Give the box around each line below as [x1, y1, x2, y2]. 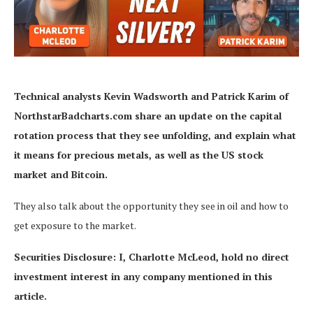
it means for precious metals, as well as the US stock [14, 147, 263, 161]
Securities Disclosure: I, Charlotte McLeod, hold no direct [14, 249, 289, 263]
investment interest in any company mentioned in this [14, 269, 272, 283]
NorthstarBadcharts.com [14, 108, 135, 122]
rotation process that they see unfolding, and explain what [14, 128, 296, 142]
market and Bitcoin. [14, 167, 108, 181]
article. [14, 289, 47, 303]
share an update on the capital [135, 108, 282, 122]
